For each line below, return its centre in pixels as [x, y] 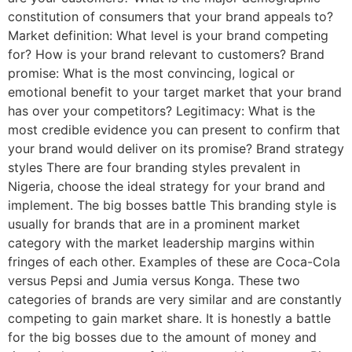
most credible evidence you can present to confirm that [174, 129]
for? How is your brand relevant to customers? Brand [166, 54]
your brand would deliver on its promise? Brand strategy [176, 148]
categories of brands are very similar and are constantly [175, 299]
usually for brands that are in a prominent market [154, 224]
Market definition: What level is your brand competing [168, 35]
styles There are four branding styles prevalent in [154, 167]
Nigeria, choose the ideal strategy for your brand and [167, 186]
